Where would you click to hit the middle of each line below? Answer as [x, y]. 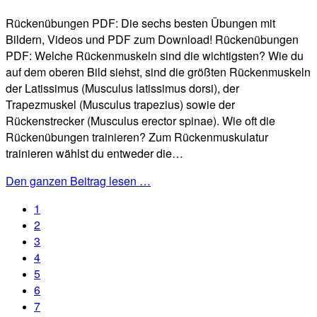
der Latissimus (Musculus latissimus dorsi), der [122, 88]
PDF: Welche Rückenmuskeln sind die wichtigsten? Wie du [155, 56]
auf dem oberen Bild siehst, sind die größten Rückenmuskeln [158, 72]
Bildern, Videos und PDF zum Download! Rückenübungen [152, 40]
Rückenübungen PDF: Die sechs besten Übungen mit [140, 23]
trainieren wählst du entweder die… [94, 154]
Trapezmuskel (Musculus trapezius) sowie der [120, 105]
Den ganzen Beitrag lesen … [78, 181]
